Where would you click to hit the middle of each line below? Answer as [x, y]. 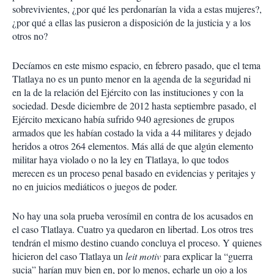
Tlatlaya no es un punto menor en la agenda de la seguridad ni [131, 79]
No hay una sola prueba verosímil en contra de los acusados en [133, 216]
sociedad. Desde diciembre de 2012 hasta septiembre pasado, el [134, 106]
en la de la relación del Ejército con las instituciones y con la [128, 92]
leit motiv [144, 256]
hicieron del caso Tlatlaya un [69, 256]
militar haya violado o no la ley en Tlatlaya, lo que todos [120, 159]
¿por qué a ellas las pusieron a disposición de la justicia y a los [131, 22]
